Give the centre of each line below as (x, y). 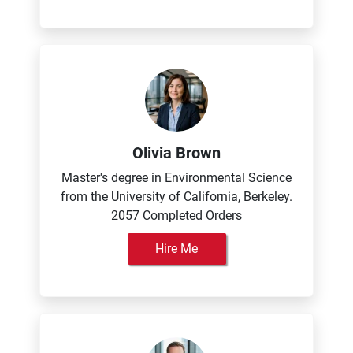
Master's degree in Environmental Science (176, 178)
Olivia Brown (176, 153)
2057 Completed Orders (176, 216)
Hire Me (176, 249)
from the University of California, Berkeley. (176, 197)
